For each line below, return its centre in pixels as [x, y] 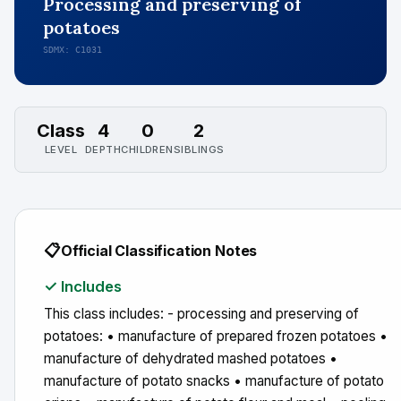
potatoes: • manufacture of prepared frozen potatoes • [216, 336]
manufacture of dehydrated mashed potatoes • [191, 358]
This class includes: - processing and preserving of [201, 314]
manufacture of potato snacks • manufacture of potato [214, 381]
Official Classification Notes [159, 250]
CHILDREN [147, 149]
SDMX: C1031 [73, 50]
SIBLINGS [199, 149]
